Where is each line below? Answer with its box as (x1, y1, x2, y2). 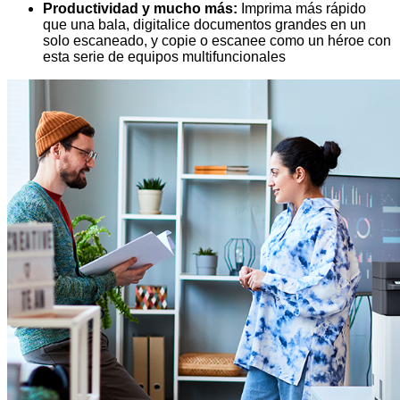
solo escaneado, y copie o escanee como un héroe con (43, 32, 391, 48)
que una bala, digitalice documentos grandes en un (43, 16, 366, 32)
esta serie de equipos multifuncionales (43, 48, 286, 64)
